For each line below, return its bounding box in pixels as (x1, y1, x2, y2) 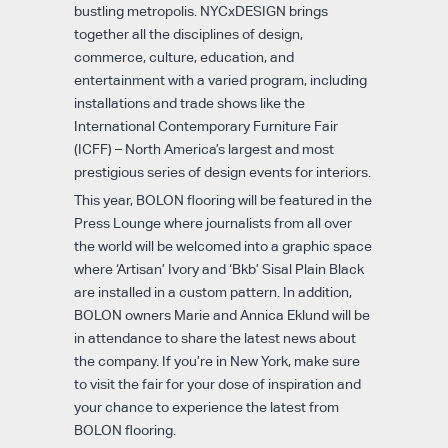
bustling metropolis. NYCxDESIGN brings (74, 3, 328, 19)
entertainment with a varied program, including (74, 72, 367, 88)
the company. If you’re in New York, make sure (74, 353, 360, 369)
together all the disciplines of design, (74, 26, 303, 42)
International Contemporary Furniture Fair (74, 118, 338, 134)
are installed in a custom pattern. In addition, (74, 284, 352, 300)
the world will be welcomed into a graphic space (74, 238, 372, 254)
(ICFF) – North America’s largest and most (74, 141, 334, 157)
